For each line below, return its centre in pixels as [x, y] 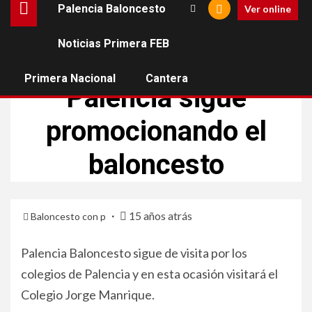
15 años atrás [159, 216]
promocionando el [156, 131]
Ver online [268, 8]
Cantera [167, 78]
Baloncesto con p [69, 216]
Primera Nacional [70, 78]
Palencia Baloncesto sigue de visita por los [134, 253]
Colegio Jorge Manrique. [88, 295]
